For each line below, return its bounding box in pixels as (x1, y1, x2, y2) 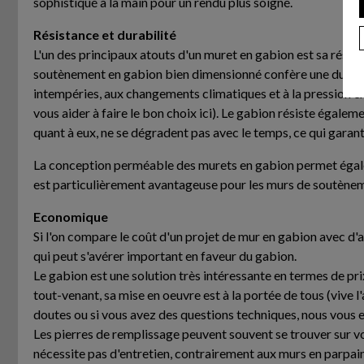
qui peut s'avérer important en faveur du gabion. (32, 247, 297, 263)
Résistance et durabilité (32, 26, 176, 42)
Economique (32, 208, 108, 224)
